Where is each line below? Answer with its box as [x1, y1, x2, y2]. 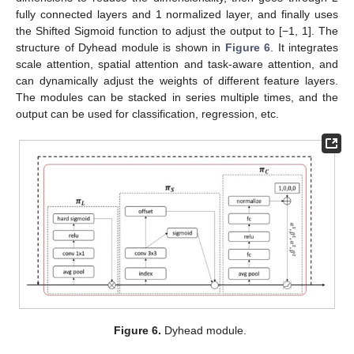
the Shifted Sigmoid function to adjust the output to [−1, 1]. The [16, 24, 338, 37]
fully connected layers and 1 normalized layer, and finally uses [16, 7, 338, 21]
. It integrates [270, 40, 338, 54]
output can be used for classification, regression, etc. [16, 107, 279, 120]
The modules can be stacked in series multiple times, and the [16, 90, 338, 104]
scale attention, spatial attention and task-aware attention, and [16, 57, 338, 70]
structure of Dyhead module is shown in [16, 40, 225, 54]
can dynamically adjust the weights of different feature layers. [16, 73, 338, 87]
